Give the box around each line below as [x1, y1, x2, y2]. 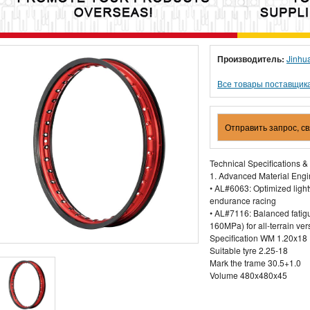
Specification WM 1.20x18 [210, 232, 307, 244]
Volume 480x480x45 [210, 269, 287, 281]
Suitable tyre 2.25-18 [210, 244, 288, 256]
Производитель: [217, 53, 284, 65]
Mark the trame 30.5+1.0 [210, 257, 301, 268]
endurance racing [210, 194, 276, 206]
